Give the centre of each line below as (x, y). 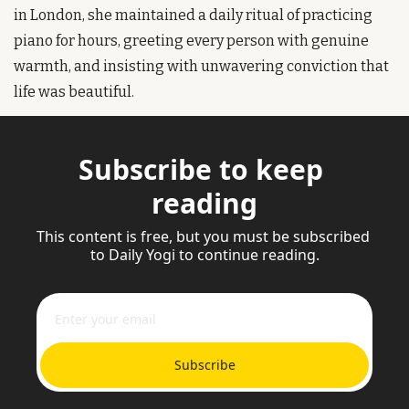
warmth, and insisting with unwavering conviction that (201, 66)
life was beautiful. (74, 91)
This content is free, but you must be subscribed (203, 236)
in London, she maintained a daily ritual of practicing (193, 15)
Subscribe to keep (201, 169)
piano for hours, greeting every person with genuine (191, 40)
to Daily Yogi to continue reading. (204, 254)
